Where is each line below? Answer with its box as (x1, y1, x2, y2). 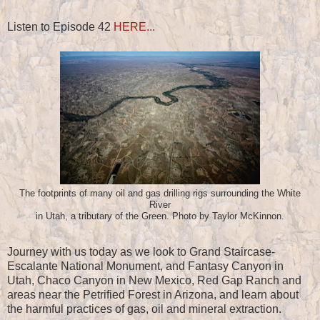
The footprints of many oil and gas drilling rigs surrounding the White (19, 189, 301, 199)
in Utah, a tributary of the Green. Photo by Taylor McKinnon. (36, 211, 284, 222)
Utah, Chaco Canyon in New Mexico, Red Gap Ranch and (7, 274, 301, 286)
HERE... (114, 21, 155, 34)
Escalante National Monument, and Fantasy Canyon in (7, 259, 284, 272)
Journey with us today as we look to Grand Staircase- (7, 245, 275, 258)
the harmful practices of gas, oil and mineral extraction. (7, 302, 281, 315)
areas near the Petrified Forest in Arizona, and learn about (7, 288, 299, 301)
